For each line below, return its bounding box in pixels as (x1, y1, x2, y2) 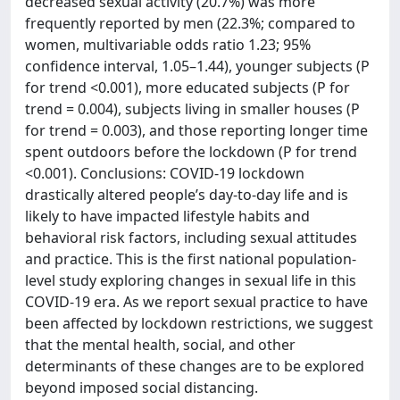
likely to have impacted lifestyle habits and (25, 206, 310, 226)
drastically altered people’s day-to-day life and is (25, 185, 348, 204)
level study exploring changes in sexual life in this (25, 271, 356, 290)
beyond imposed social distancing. (25, 378, 258, 397)
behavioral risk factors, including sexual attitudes (25, 228, 357, 247)
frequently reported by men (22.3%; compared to (25, 13, 355, 33)
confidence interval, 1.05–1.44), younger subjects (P (25, 56, 370, 76)
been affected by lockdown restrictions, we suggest (25, 313, 373, 333)
